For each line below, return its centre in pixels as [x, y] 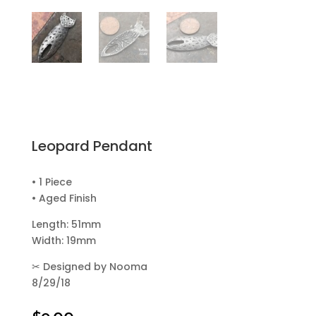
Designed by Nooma [93, 267]
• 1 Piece [51, 182]
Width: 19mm [63, 241]
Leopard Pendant [92, 146]
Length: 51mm [66, 225]
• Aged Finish [64, 199]
